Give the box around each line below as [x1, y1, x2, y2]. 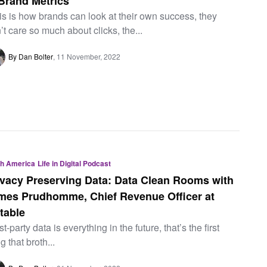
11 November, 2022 [57, 51, 121, 61]
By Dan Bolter [8, 51, 54, 61]
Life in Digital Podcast [38, 158, 111, 169]
